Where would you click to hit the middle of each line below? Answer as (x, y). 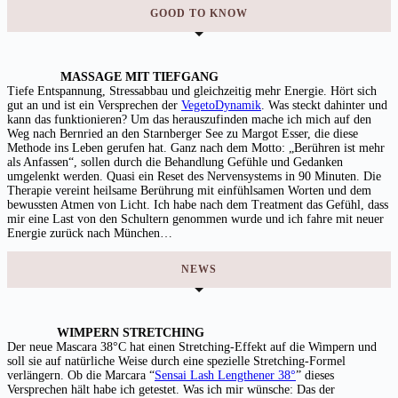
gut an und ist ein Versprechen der (94, 105)
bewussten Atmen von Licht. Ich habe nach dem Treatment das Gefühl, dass (198, 204)
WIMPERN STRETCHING (106, 332)
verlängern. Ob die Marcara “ (81, 375)
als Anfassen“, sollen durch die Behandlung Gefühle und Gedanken (175, 162)
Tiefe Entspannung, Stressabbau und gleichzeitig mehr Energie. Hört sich (192, 91)
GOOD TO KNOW (199, 13)
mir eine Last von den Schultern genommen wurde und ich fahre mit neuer (195, 219)
